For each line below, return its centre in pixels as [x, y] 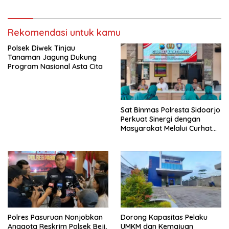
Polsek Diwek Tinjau [41, 48]
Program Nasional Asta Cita [55, 67]
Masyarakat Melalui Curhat [166, 128]
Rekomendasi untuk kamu [64, 33]
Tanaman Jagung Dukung [52, 58]
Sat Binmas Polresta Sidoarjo [170, 110]
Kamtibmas [140, 137]
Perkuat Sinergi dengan [161, 119]
